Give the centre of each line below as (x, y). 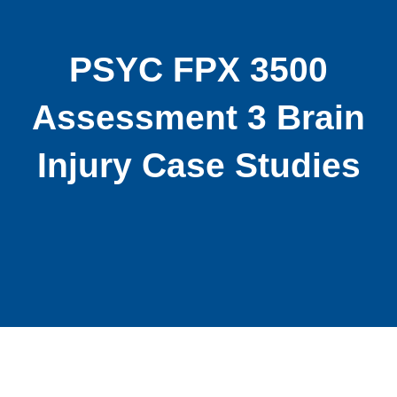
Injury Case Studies (198, 166)
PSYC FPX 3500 (198, 70)
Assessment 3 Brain (198, 118)
